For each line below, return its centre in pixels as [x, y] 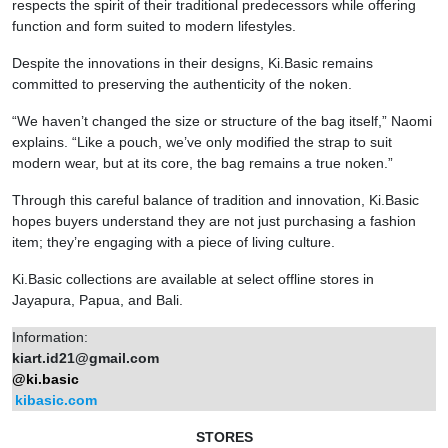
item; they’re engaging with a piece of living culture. [175, 241]
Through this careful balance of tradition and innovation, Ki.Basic [215, 199]
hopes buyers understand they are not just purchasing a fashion [214, 220]
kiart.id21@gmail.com [85, 357]
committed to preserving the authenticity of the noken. [182, 83]
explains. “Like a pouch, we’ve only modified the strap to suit [202, 141]
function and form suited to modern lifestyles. [154, 25]
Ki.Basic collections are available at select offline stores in [193, 278]
